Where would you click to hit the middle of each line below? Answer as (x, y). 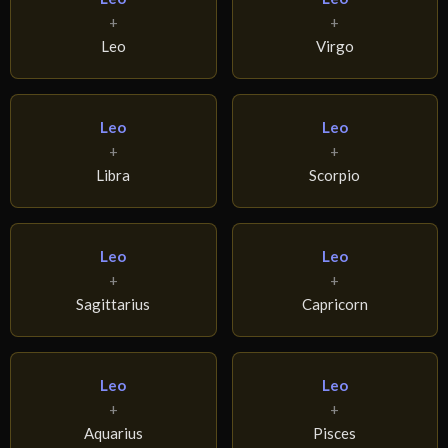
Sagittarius (113, 304)
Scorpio (335, 175)
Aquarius (113, 433)
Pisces (335, 433)
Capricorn (334, 304)
